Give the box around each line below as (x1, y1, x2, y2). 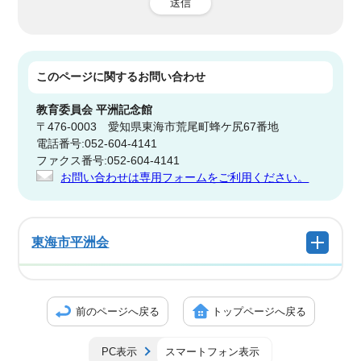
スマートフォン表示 (165, 346, 259, 359)
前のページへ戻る (75, 305, 160, 318)
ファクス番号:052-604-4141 (36, 155, 180, 168)
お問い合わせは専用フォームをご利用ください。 (60, 172, 309, 185)
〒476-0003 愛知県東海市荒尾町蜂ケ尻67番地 (36, 121, 280, 134)
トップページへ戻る (211, 305, 306, 318)
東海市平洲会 (31, 234, 110, 250)
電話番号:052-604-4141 (36, 138, 158, 151)
